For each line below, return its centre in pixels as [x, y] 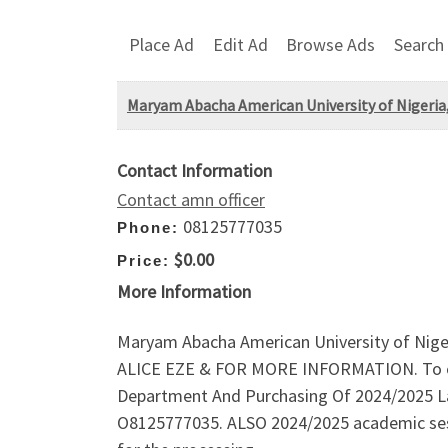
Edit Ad [240, 44]
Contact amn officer [191, 200]
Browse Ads [331, 44]
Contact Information [194, 171]
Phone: [148, 228]
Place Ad [161, 44]
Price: [143, 260]
